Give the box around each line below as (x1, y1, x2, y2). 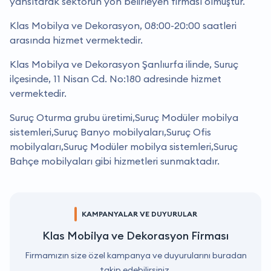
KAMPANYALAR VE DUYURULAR (81, 209, 197, 219)
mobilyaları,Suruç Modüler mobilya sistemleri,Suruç (10, 140, 238, 153)
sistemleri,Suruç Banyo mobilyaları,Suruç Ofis (10, 126, 211, 139)
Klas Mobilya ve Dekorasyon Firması (42, 229, 229, 243)
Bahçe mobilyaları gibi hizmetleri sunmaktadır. (10, 155, 220, 168)
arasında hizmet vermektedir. (10, 34, 143, 47)
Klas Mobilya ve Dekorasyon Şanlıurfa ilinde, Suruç (10, 58, 238, 71)
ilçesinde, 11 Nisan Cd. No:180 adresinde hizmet (10, 73, 221, 85)
